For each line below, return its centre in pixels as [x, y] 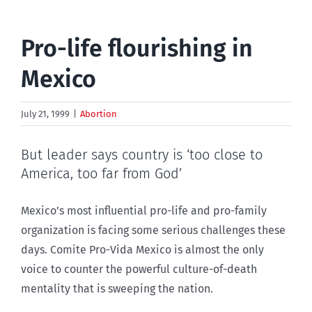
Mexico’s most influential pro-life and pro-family [144, 211]
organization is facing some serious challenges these [153, 231]
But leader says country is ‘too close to [142, 154]
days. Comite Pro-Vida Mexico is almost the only [142, 250]
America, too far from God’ [101, 173]
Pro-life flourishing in [137, 48]
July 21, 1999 [45, 114]
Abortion [99, 114]
